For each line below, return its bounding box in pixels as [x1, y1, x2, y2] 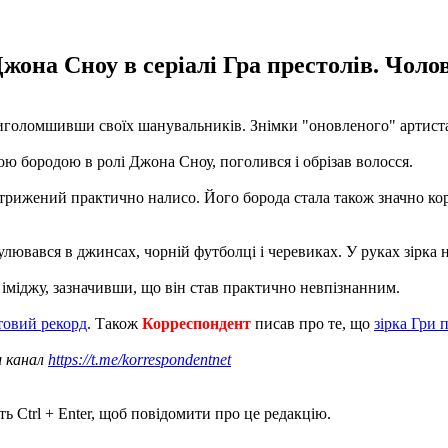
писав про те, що [251, 314, 374, 332]
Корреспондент [142, 314, 251, 332]
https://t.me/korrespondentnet [48, 350, 231, 368]
